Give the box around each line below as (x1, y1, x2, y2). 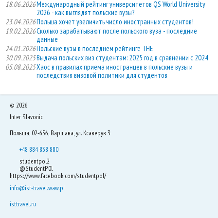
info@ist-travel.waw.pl (10, 183, 65, 192)
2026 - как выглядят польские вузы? (36, 7, 134, 17)
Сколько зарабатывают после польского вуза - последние (36, 26, 197, 36)
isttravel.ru (10, 200, 36, 209)
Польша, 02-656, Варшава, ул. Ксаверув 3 (10, 128, 110, 138)
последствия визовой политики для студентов (36, 70, 167, 80)
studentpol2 (18, 157, 50, 166)
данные (36, 34, 58, 44)
